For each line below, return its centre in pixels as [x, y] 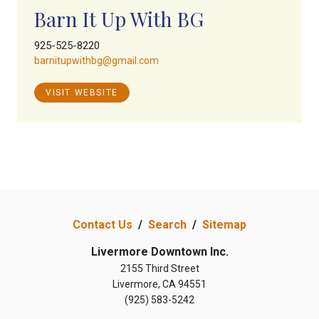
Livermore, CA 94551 [159, 284]
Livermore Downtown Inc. [159, 252]
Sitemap [224, 225]
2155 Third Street [159, 268]
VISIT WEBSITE [82, 93]
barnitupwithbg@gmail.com [96, 61]
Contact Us [103, 225]
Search [167, 225]
